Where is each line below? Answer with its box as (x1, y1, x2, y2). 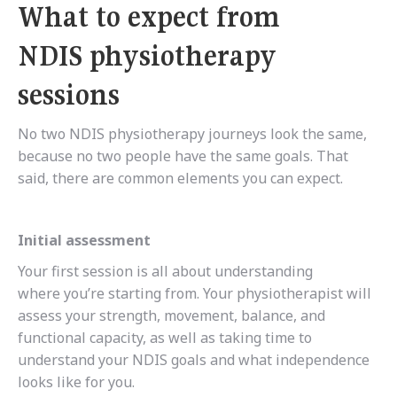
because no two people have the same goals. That (18, 146, 348, 167)
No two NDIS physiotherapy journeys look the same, (18, 124, 367, 144)
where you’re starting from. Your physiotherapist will (18, 284, 371, 304)
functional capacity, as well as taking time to (18, 328, 312, 348)
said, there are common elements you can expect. (18, 168, 343, 189)
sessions (18, 77, 120, 113)
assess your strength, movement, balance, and (18, 306, 325, 326)
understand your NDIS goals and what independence (18, 350, 370, 370)
